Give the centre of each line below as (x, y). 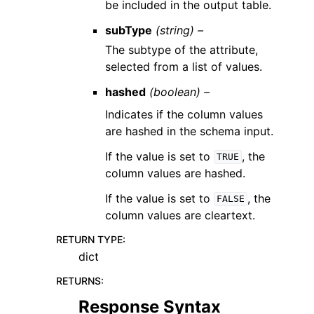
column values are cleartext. (180, 215)
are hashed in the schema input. (190, 131)
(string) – (180, 30)
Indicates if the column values (184, 114)
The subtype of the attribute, (182, 49)
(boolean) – (180, 91)
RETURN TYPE (89, 239)
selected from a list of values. (184, 66)
